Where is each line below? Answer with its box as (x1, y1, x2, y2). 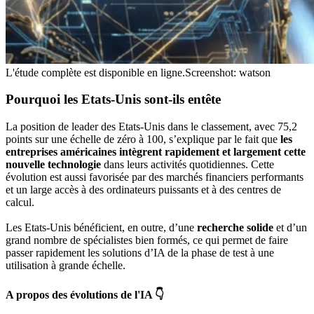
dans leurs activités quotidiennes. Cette (101, 158, 274, 170)
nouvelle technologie (6, 158, 101, 170)
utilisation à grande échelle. (6, 259, 125, 271)
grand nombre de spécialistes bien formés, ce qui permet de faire (6, 234, 288, 246)
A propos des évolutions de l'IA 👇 (6, 289, 164, 301)
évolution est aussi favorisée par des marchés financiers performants (6, 171, 303, 183)
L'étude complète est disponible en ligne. (6, 66, 185, 78)
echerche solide (202, 221, 276, 233)
